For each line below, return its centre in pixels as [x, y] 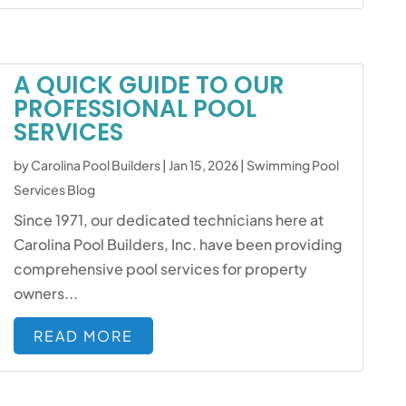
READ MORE [84, 336]
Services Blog [55, 189]
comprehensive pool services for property [161, 269]
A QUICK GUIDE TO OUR [150, 85]
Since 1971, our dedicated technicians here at [169, 220]
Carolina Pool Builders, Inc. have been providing [179, 244]
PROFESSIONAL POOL [135, 109]
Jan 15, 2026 [204, 165]
